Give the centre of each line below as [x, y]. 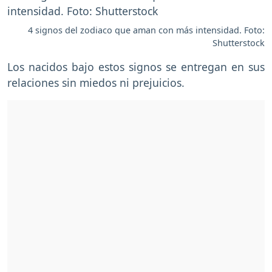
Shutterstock [239, 43]
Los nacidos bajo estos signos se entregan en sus [136, 67]
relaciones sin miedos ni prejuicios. [96, 83]
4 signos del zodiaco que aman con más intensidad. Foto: [146, 30]
